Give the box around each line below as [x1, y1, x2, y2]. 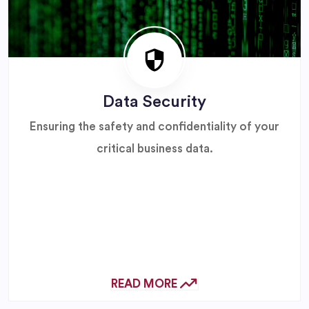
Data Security [103, 93, 206, 110]
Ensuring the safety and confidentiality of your [30, 120, 279, 132]
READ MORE [111, 277, 180, 290]
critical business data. [96, 142, 213, 154]
